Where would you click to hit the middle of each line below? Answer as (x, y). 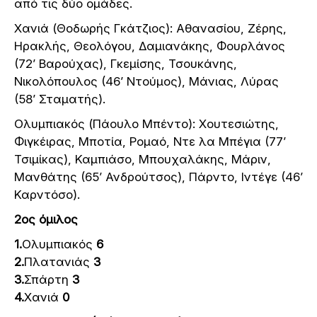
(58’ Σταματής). (60, 99)
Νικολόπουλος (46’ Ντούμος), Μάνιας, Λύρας (146, 81)
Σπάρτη (48, 279)
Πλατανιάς (59, 261)
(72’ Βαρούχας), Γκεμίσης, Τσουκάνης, (126, 63)
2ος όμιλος (46, 219)
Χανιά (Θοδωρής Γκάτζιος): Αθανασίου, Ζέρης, (150, 28)
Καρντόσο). (47, 194)
